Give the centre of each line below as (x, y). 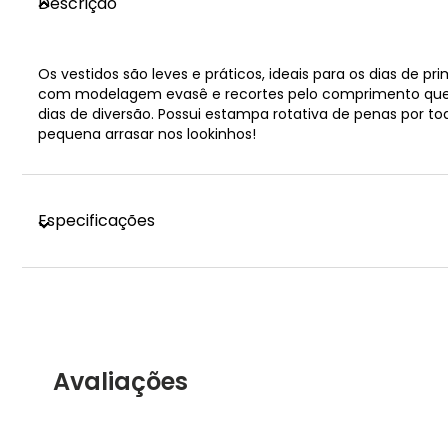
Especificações (96, 221)
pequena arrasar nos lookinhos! (147, 133)
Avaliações (121, 381)
